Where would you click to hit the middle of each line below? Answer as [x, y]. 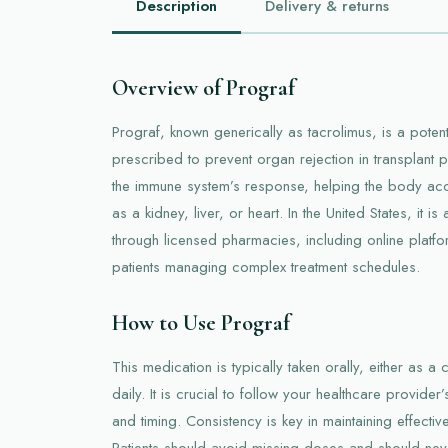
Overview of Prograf [203, 87]
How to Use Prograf [201, 322]
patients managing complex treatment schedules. [266, 266]
